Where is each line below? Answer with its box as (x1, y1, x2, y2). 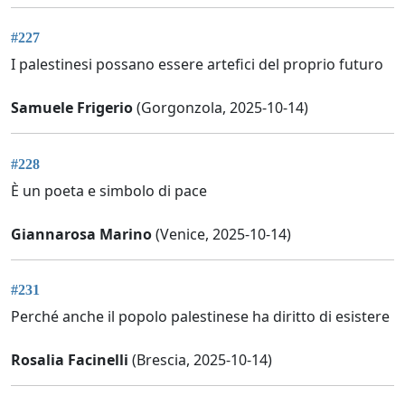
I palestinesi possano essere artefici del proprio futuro (11, 54, 383, 75)
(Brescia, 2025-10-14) (128, 350, 272, 370)
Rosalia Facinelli (11, 350, 128, 370)
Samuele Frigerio (11, 98, 133, 118)
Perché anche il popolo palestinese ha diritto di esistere (11, 306, 390, 326)
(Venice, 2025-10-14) (152, 223, 291, 244)
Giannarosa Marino (11, 223, 152, 244)
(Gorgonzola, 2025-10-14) (133, 98, 308, 118)
